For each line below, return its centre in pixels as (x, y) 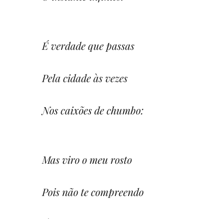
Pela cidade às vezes (85, 77)
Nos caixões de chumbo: (93, 110)
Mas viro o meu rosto (87, 159)
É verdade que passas (88, 45)
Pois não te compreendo (93, 191)
